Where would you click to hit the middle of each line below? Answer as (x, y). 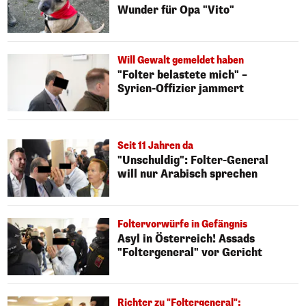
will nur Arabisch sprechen (188, 173)
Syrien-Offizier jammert (181, 89)
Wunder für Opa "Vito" (176, 10)
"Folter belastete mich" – (183, 75)
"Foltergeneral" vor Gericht (190, 252)
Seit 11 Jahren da (156, 145)
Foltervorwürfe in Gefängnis (183, 224)
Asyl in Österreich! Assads (186, 238)
